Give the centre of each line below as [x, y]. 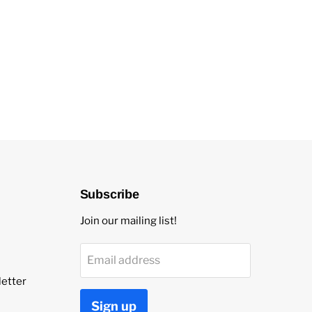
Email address [123, 260]
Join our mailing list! [128, 221]
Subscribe [109, 195]
